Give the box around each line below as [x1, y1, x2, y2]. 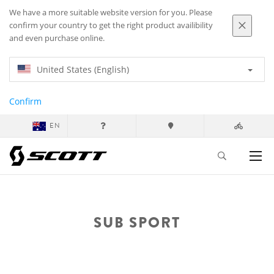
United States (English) [37, 64, 129, 75]
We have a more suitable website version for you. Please [9, 7, 212, 18]
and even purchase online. [9, 33, 105, 43]
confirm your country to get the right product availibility [9, 20, 213, 31]
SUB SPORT [94, 212, 180, 233]
